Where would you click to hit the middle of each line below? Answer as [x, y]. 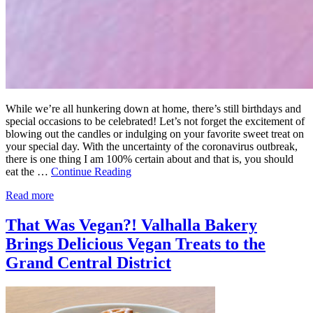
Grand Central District [88, 263]
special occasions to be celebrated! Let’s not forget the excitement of [155, 122]
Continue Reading [91, 172]
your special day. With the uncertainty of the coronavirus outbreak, [152, 147]
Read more [30, 196]
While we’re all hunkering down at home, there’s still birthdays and [153, 109]
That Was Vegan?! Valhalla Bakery [131, 225]
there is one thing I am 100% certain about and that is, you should [150, 159]
